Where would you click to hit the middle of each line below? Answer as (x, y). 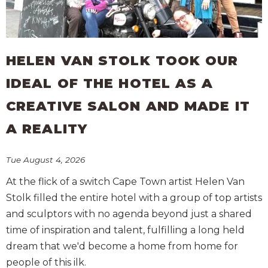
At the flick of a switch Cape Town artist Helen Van (125, 182)
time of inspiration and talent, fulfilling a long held (125, 230)
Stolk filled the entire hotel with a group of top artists (134, 198)
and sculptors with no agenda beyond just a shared (129, 214)
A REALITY (47, 129)
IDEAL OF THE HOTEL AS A (110, 83)
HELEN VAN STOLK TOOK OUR (122, 60)
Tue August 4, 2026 (45, 160)
